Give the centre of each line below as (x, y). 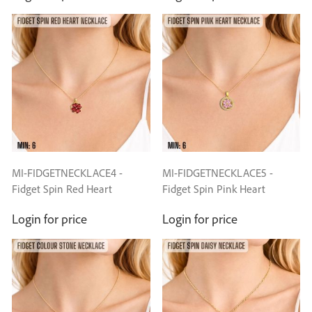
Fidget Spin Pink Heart (213, 189)
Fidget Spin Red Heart (62, 189)
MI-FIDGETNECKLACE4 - (68, 173)
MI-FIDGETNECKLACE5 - (217, 173)
